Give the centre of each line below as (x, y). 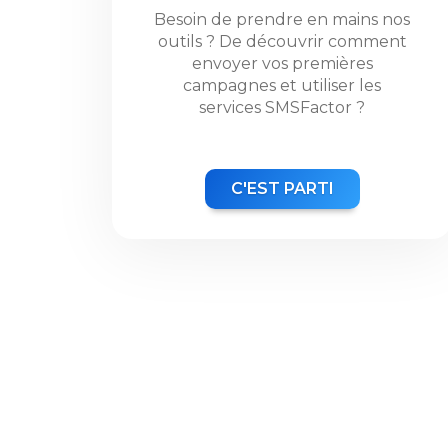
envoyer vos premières (282, 63)
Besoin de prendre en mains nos (282, 19)
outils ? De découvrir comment (282, 41)
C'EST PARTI (282, 188)
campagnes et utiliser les (282, 85)
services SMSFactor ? (282, 107)
